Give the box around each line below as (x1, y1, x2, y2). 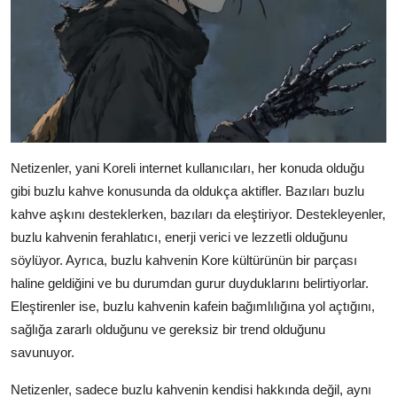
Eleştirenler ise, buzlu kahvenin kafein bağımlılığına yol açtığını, (11, 299, 375, 315)
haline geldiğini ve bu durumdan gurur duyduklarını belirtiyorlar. (11, 276, 369, 292)
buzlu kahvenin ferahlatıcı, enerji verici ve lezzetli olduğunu (11, 230, 347, 245)
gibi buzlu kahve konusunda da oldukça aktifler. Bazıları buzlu (11, 183, 364, 199)
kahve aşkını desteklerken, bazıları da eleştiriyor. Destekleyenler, (11, 206, 385, 222)
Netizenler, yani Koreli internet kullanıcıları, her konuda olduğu (11, 160, 364, 176)
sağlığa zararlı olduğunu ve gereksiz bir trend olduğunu (11, 322, 325, 338)
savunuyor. (11, 345, 74, 361)
